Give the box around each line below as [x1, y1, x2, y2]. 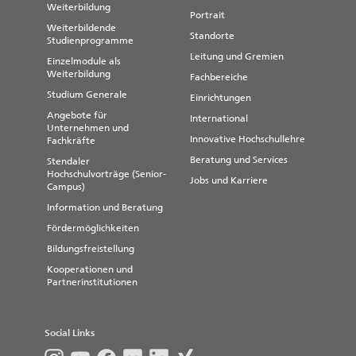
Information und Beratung [47, 202, 163, 214]
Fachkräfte [47, 135, 95, 147]
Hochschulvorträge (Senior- [47, 168, 166, 180]
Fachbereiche [190, 72, 248, 83]
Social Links [44, 327, 95, 339]
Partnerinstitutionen [47, 277, 137, 288]
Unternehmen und [47, 122, 129, 134]
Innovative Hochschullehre [190, 133, 305, 145]
